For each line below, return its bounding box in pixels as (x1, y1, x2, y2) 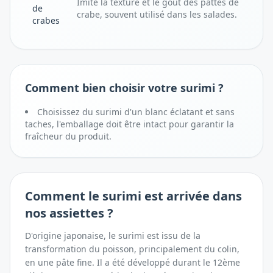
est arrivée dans (141, 188, 242, 204)
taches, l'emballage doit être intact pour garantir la (25, 118, 234, 130)
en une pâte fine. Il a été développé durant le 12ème (25, 257, 240, 268)
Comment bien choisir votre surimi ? (25, 80, 224, 95)
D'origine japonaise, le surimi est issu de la (25, 230, 200, 241)
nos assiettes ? (25, 205, 113, 221)
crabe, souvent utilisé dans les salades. (77, 9, 237, 20)
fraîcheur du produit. (25, 130, 112, 142)
